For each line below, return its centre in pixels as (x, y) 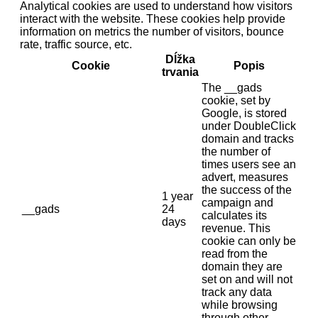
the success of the (247, 190)
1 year (177, 197)
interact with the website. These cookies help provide (153, 19)
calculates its (234, 216)
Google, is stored (244, 114)
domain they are (242, 267)
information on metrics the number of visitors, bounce (152, 32)
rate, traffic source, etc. (76, 45)
